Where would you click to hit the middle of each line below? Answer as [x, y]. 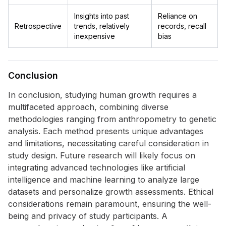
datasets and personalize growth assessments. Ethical [111, 192]
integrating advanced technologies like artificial [97, 167]
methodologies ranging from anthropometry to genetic [112, 119]
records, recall [182, 26]
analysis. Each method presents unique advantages [106, 131]
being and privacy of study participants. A [88, 216]
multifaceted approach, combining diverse [88, 107]
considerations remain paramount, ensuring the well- [110, 204]
